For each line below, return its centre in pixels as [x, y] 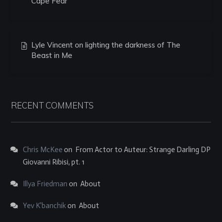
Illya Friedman [45, 184]
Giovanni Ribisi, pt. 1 [54, 162]
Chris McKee [43, 150]
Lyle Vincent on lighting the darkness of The [106, 45]
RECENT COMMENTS [52, 105]
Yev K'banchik [44, 206]
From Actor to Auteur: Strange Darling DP [143, 150]
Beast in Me [52, 55]
